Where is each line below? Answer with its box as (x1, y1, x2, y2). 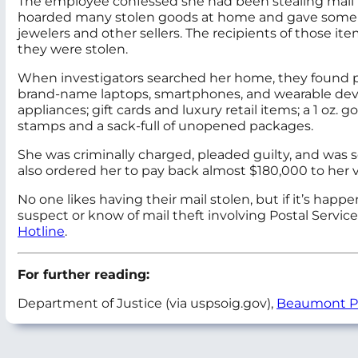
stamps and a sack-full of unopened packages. (18, 118, 313, 134)
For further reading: (18, 267, 149, 283)
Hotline (18, 224, 65, 240)
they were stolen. (18, 42, 128, 58)
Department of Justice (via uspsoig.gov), (18, 296, 276, 312)
